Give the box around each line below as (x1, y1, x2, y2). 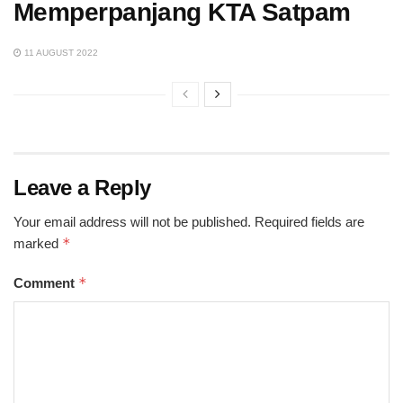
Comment (13, 275, 78, 291)
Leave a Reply (13, 175, 151, 201)
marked (13, 236, 62, 252)
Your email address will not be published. (13, 214, 251, 230)
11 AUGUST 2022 (22, 48, 98, 58)
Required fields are (255, 214, 364, 230)
